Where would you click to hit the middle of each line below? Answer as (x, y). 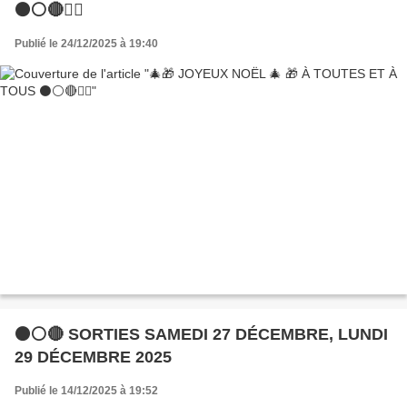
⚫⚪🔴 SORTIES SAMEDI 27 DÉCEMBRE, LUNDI (201, 334)
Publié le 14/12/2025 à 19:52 (86, 390)
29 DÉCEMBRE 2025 (93, 357)
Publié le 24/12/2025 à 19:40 (86, 44)
